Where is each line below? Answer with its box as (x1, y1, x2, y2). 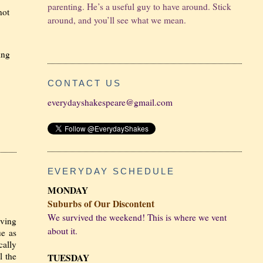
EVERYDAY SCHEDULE (47, 167, 175, 177)
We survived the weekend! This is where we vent (47, 211, 227, 224)
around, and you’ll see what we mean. (47, 14, 186, 26)
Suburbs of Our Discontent (47, 197, 154, 211)
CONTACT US (47, 78, 122, 88)
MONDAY (47, 184, 88, 197)
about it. (47, 225, 77, 237)
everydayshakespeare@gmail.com (47, 96, 173, 108)
